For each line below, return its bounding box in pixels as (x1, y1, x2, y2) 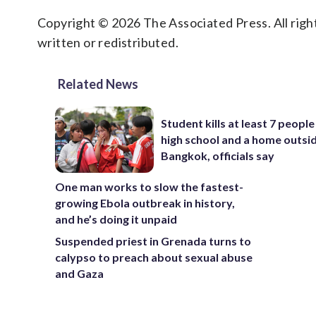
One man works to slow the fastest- (55, 179, 243, 193)
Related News (58, 76, 138, 92)
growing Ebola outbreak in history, (55, 195, 235, 209)
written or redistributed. (37, 35, 178, 50)
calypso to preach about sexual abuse (55, 250, 253, 264)
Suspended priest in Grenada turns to (55, 233, 251, 248)
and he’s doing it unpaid (55, 212, 177, 226)
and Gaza (55, 266, 104, 280)
